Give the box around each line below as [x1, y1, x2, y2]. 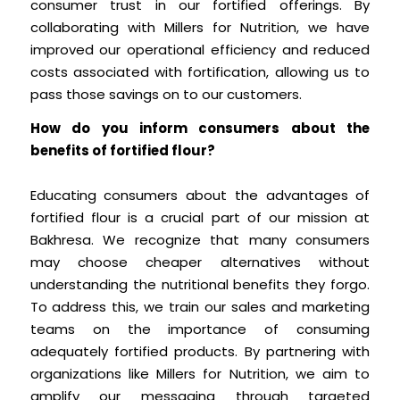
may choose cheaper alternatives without [29, 253, 371, 272]
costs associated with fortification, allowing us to [29, 62, 371, 82]
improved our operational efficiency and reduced [29, 40, 371, 60]
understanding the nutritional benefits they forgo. [29, 275, 371, 295]
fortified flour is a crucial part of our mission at [29, 208, 371, 228]
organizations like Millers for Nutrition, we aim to [29, 364, 371, 384]
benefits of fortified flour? [29, 141, 215, 161]
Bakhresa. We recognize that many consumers [29, 230, 371, 250]
